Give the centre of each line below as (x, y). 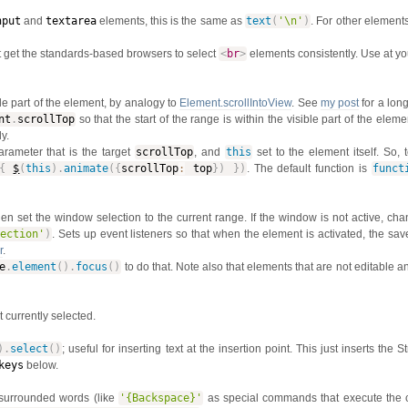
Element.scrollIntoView (236, 102)
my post (340, 102)
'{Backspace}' (161, 398)
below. (41, 365)
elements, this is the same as (170, 20)
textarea (71, 20)
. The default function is (309, 168)
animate (87, 168)
